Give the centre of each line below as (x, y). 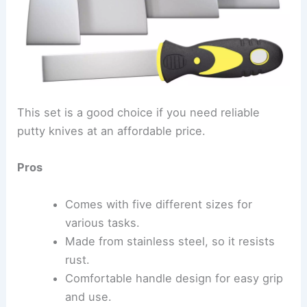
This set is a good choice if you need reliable (139, 113)
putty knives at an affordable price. (112, 131)
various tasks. (102, 222)
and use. (88, 296)
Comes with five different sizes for (158, 204)
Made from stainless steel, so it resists (170, 241)
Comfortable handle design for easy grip (174, 278)
